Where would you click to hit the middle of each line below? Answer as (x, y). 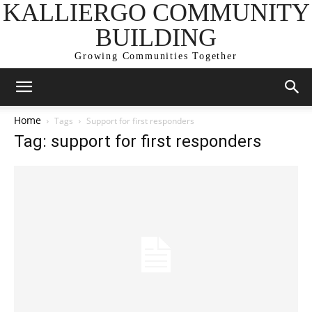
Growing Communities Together (156, 56)
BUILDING (156, 38)
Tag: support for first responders (138, 141)
